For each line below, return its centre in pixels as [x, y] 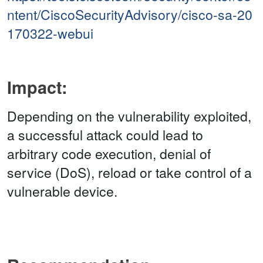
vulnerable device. [62, 191]
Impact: [37, 87]
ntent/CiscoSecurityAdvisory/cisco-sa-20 [130, 15]
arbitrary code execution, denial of [109, 154]
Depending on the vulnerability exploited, [129, 116]
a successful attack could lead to [105, 135]
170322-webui [50, 33]
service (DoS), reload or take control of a [129, 173]
